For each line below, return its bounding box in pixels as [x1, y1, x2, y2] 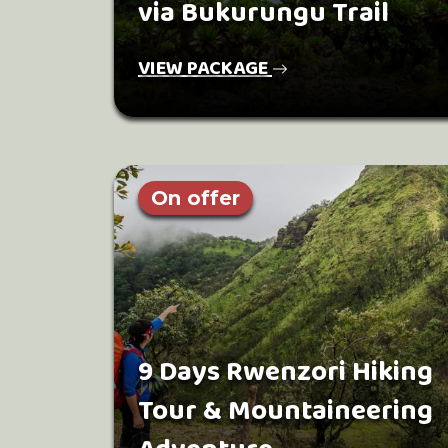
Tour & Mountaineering [138, 389, 433, 434]
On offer [151, 186, 240, 210]
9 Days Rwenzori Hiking [138, 350, 433, 395]
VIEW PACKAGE [138, 52, 272, 84]
